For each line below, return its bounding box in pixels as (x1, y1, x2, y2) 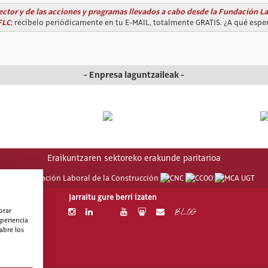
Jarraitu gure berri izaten (68, 191, 157, 200)
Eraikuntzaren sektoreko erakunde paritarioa (47, 152, 221, 162)
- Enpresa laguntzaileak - (84, 69, 184, 81)
